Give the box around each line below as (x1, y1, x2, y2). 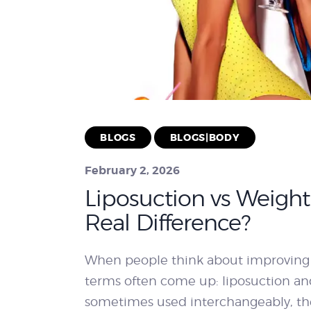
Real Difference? (85, 209, 251, 235)
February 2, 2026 (85, 162, 180, 178)
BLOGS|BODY (169, 131, 240, 144)
